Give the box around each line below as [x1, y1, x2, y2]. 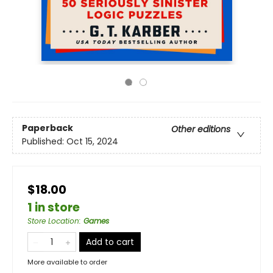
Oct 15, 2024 [66, 135, 118, 148]
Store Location [27, 216, 79, 226]
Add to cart [86, 236, 134, 248]
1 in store [27, 199, 80, 216]
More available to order [27, 257, 107, 267]
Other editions [171, 123, 230, 136]
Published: [22, 135, 66, 148]
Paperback [22, 122, 73, 135]
